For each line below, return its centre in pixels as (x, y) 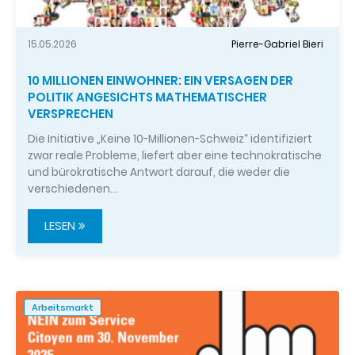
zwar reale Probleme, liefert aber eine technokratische (175, 155)
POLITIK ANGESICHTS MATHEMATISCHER (147, 97)
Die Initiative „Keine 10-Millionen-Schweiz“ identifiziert (170, 139)
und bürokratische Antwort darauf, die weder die (159, 172)
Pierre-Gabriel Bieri (277, 44)
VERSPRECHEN (71, 113)
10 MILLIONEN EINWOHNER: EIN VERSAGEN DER (160, 80)
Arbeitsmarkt (63, 307)
